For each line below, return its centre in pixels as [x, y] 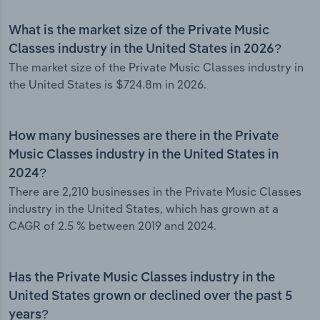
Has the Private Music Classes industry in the [142, 278]
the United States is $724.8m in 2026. [107, 85]
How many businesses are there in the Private [144, 137]
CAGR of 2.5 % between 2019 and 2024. [112, 226]
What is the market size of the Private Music [139, 31]
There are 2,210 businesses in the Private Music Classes [155, 192]
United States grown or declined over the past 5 [151, 297]
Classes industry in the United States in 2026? [145, 50]
